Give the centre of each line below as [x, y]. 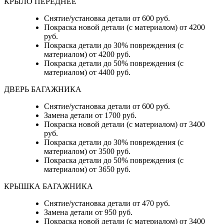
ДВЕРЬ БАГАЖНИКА [44, 89]
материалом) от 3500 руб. [87, 151]
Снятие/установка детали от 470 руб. [107, 203]
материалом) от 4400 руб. [87, 72]
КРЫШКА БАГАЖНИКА [49, 186]
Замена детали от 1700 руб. [90, 115]
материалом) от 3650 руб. [87, 169]
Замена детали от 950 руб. [88, 212]
